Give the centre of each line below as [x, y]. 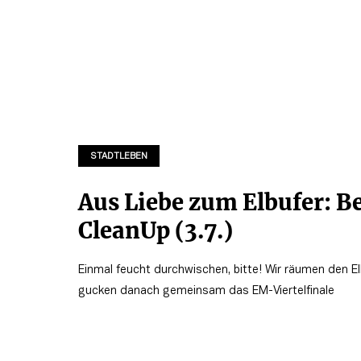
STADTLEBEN [118, 157]
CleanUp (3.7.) [155, 230]
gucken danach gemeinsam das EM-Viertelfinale [206, 292]
